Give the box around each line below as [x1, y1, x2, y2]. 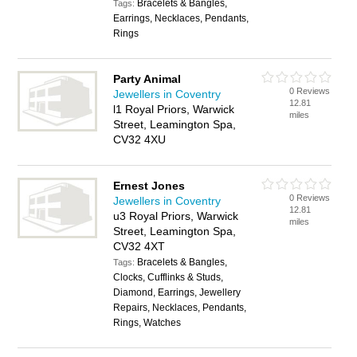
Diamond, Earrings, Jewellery [113, 287, 241, 298]
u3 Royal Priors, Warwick [113, 210, 239, 222]
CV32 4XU [113, 133, 167, 146]
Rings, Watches [113, 317, 182, 328]
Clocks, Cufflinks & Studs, [113, 272, 224, 283]
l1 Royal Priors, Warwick [113, 103, 235, 116]
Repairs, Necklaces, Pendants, [113, 302, 247, 313]
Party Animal [113, 73, 182, 85]
